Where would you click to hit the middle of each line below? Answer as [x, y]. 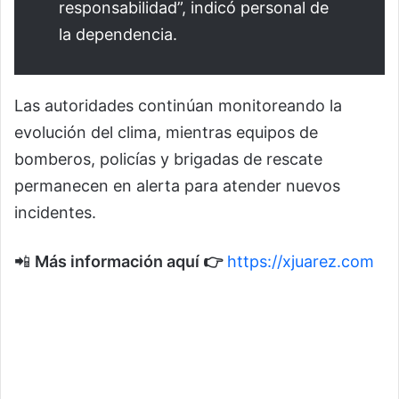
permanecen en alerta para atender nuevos [177, 186]
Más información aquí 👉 [129, 262]
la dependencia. [118, 35]
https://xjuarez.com [301, 262]
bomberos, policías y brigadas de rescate [168, 159]
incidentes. [55, 213]
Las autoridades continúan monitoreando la [178, 106]
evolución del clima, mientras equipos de [166, 133]
